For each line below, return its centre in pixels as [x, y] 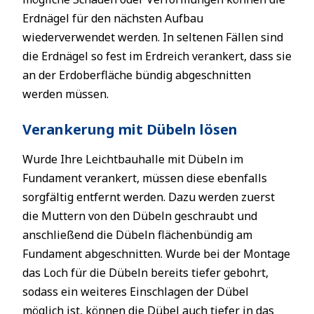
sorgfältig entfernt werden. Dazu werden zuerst [149, 197]
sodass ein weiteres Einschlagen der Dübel [136, 292]
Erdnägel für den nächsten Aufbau [113, 18]
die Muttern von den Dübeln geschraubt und [140, 216]
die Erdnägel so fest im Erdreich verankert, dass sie [157, 56]
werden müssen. [66, 94]
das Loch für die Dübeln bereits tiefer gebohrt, [145, 273]
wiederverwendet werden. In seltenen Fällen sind [153, 37]
